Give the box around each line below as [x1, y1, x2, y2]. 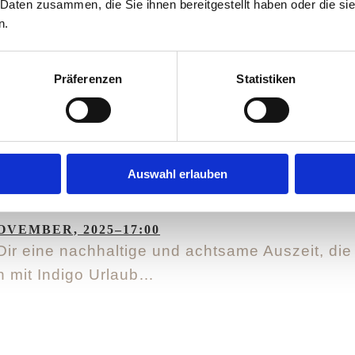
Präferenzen [53, 71, 123, 86]
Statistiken [236, 71, 296, 86]
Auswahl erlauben [128, 166, 227, 181]
